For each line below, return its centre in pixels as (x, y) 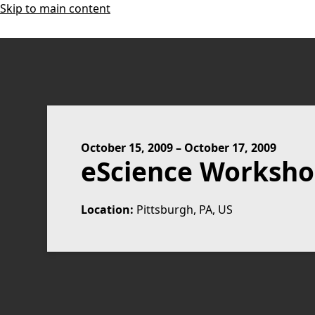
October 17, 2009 (231, 148)
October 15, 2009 (127, 148)
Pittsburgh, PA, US (185, 210)
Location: (108, 210)
